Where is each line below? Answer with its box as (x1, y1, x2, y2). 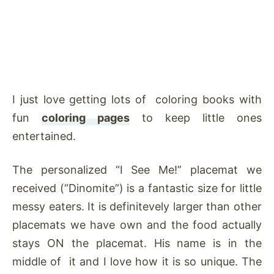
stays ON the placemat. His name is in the (12, 236, 262, 250)
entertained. (12, 129, 79, 143)
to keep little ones (130, 111, 262, 124)
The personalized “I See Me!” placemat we (12, 163, 262, 176)
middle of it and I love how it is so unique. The (12, 254, 262, 268)
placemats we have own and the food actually (12, 218, 262, 231)
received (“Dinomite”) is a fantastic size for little (12, 181, 262, 194)
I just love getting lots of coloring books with (12, 92, 262, 106)
